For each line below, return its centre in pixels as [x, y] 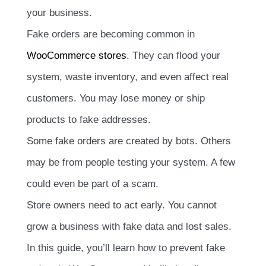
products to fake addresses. [89, 120]
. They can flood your [173, 56]
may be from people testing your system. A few [131, 163]
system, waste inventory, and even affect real [128, 77]
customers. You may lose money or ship [116, 99]
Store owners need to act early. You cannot [122, 205]
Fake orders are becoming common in [111, 34]
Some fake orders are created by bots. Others [129, 141]
